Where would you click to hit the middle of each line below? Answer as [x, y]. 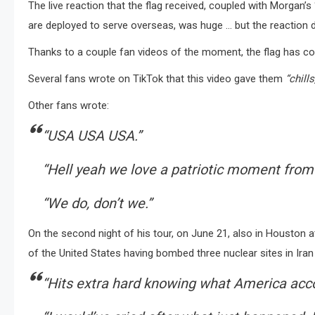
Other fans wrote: [69, 106]
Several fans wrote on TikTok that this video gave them [157, 79]
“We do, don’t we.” [97, 204]
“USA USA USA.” [92, 136]
